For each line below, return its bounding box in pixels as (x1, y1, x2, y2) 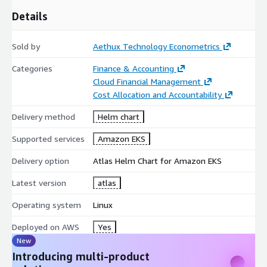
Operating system (12, 200, 81, 210)
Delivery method (12, 111, 75, 122)
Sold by (12, 41, 40, 52)
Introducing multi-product (12, 250, 150, 263)
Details (12, 10, 48, 23)
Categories (12, 63, 52, 74)
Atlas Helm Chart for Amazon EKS (92, 156, 222, 166)
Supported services (12, 133, 85, 144)
